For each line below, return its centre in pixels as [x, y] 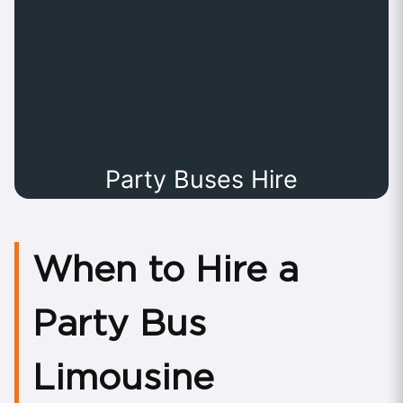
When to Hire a [166, 269]
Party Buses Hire [201, 179]
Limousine [123, 377]
